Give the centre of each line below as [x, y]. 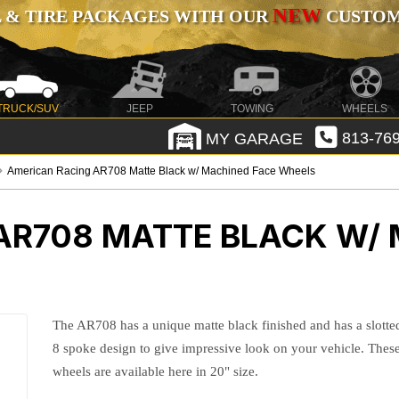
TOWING [252, 109]
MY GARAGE [252, 138]
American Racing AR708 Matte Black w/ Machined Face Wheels [162, 171]
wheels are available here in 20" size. [156, 371]
